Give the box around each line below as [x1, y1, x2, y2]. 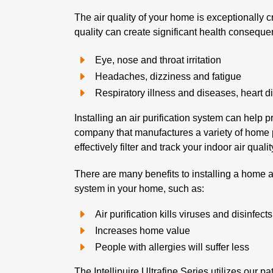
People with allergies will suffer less [95, 241, 249, 252]
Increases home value [95, 225, 190, 236]
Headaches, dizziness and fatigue [95, 71, 241, 82]
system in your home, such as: [74, 183, 204, 194]
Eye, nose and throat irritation [95, 55, 221, 66]
